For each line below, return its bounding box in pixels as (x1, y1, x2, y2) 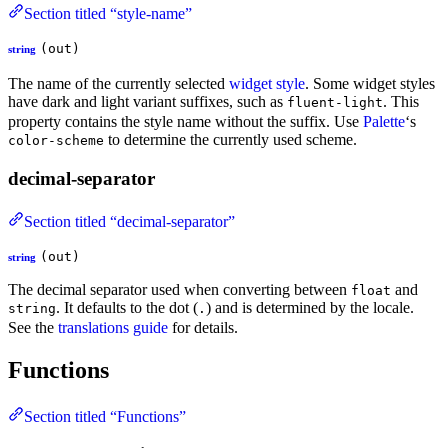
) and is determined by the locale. (206, 298, 414, 316)
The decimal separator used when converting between (8, 280, 351, 298)
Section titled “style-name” (24, 5, 192, 23)
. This (383, 93, 419, 111)
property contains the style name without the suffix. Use (8, 113, 363, 131)
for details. (168, 318, 238, 336)
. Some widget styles (305, 75, 435, 93)
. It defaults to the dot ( (56, 298, 198, 316)
